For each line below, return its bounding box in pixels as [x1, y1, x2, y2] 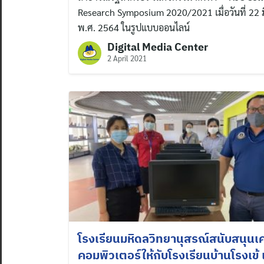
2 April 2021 [107, 53, 147, 64]
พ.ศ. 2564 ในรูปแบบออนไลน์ [78, 21, 190, 34]
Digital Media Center [107, 40, 208, 54]
